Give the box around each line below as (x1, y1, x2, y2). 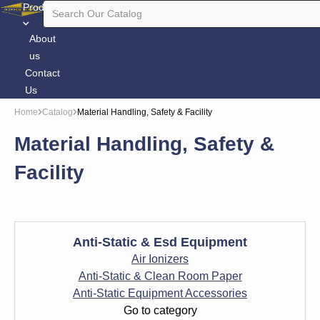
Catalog (42, 107, 73, 117)
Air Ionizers (131, 253, 189, 265)
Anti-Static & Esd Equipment (73, 235, 247, 249)
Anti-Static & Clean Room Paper (78, 270, 242, 282)
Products (22, 1, 63, 13)
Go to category (123, 304, 197, 316)
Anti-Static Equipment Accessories (73, 287, 247, 299)
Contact (25, 67, 61, 79)
